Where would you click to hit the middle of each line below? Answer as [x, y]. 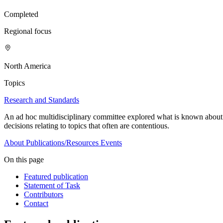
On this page [24, 160]
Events [111, 143]
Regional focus [28, 31]
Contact [36, 204]
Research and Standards [42, 100]
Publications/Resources [62, 143]
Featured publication [56, 177]
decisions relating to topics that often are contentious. [87, 126]
